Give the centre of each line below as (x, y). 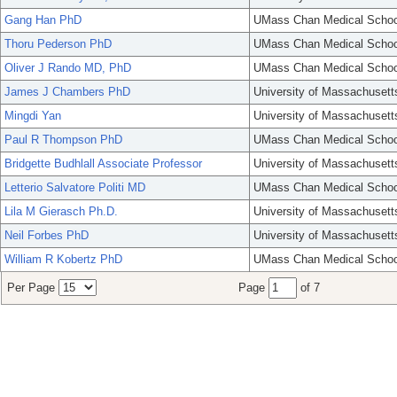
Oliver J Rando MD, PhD (68, 68)
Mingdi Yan (33, 116)
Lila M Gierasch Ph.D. (61, 212)
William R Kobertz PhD (63, 260)
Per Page (33, 288)
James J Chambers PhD (67, 92)
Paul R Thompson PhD (63, 140)
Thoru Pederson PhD (58, 44)
